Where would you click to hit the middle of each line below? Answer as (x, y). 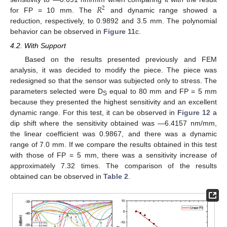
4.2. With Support (38, 45)
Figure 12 (194, 113)
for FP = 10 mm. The (53, 10)
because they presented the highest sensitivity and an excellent (113, 102)
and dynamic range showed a (161, 10)
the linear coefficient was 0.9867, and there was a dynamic (113, 134)
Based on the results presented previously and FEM (121, 60)
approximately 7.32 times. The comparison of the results (113, 166)
